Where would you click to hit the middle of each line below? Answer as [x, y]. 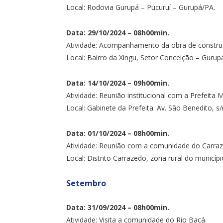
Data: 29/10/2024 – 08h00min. [118, 32]
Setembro [86, 183]
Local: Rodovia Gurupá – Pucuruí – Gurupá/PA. [141, 7]
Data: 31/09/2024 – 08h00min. [118, 207]
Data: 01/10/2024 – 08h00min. [118, 133]
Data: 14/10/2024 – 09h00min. [118, 83]
